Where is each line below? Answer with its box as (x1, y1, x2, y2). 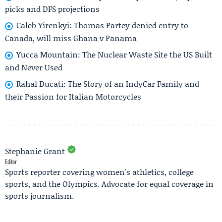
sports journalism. (5, 189, 74, 201)
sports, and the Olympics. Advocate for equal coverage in (5, 177, 214, 189)
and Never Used (5, 61, 62, 73)
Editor (5, 157, 17, 166)
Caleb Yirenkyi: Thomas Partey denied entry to (16, 19, 188, 31)
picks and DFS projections (5, 3, 100, 15)
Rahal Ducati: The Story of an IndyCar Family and (16, 77, 199, 89)
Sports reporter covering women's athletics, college (5, 166, 194, 177)
